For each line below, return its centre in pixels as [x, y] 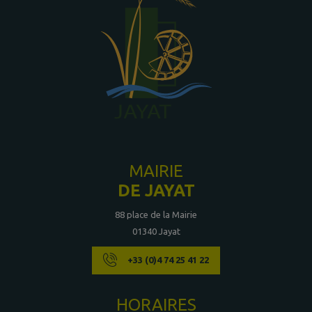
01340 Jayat [156, 231]
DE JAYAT [156, 190]
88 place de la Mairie [156, 214]
